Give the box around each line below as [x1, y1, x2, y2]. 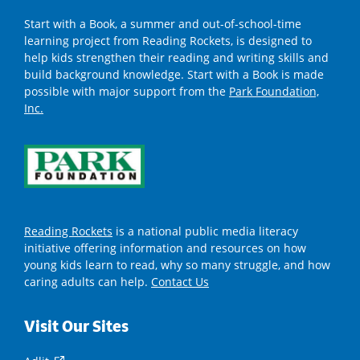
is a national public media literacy [112, 223, 298, 239]
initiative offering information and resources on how [24, 239, 306, 256]
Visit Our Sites [24, 315, 129, 337]
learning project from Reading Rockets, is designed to [24, 33, 312, 49]
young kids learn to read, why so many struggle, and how [24, 256, 330, 272]
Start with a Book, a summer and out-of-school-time [24, 16, 301, 32]
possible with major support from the [24, 84, 229, 100]
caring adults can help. [24, 273, 151, 289]
